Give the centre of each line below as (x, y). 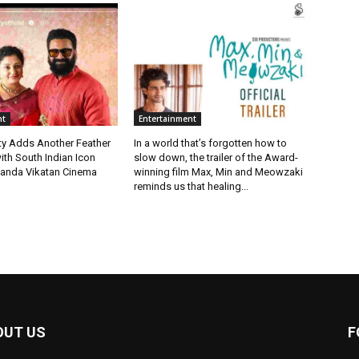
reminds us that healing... (192, 187)
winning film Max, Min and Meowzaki (219, 172)
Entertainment (168, 119)
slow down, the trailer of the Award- (216, 158)
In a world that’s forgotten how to (211, 143)
